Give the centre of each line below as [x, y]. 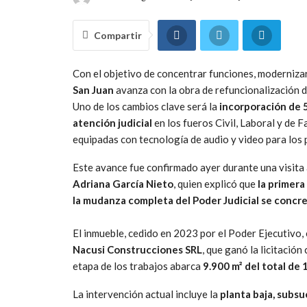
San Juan [93, 89]
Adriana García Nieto [123, 183]
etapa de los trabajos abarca [138, 266]
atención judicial [112, 122]
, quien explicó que [216, 183]
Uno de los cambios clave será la [146, 106]
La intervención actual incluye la [146, 294]
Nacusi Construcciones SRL [137, 249]
